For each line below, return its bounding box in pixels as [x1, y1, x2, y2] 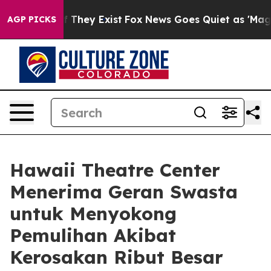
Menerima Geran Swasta [10, 180, 238, 203]
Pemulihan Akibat [10, 224, 176, 247]
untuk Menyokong [10, 202, 177, 225]
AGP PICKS [7, 14, 56, 25]
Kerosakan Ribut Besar [10, 246, 223, 269]
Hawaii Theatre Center [10, 158, 220, 181]
